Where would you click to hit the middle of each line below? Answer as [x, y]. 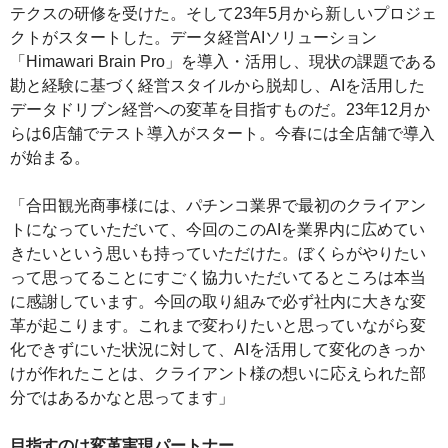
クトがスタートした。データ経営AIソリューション [193, 38]
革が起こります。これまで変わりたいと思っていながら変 [218, 326]
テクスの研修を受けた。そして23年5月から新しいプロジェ [223, 14]
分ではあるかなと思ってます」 [122, 398]
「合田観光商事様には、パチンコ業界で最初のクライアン [218, 206]
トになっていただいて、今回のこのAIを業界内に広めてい [217, 230]
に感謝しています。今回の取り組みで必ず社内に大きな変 [218, 302]
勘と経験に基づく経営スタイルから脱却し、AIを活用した [217, 86]
